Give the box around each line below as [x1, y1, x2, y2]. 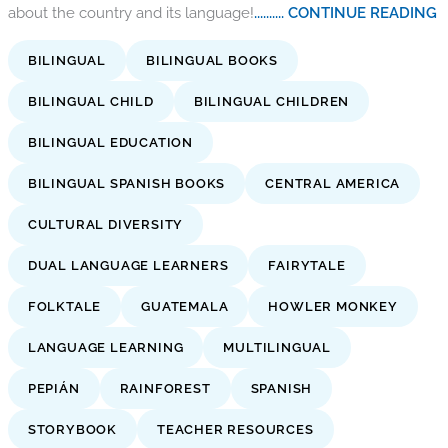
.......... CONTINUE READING [253, 3, 437, 21]
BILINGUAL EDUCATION [27, 134, 194, 150]
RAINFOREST [119, 380, 211, 396]
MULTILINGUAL [223, 339, 332, 355]
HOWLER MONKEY [268, 298, 398, 314]
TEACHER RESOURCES [157, 421, 314, 437]
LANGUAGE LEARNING [27, 339, 184, 355]
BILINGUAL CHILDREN [193, 93, 350, 109]
